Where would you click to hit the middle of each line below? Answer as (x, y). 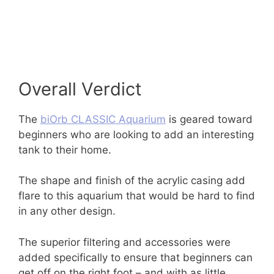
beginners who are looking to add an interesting (136, 134)
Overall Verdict (80, 89)
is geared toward (209, 119)
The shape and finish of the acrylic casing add (132, 181)
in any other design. (67, 211)
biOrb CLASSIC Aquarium (103, 119)
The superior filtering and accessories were (124, 242)
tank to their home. (65, 150)
